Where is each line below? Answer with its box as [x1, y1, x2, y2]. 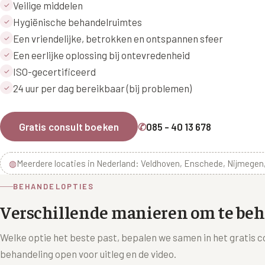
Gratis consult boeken [18, 120, 119, 132]
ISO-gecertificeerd [13, 66, 96, 77]
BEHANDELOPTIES [13, 181, 95, 191]
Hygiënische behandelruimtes [13, 16, 142, 28]
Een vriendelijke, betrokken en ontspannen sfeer [13, 33, 223, 44]
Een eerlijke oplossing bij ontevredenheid [13, 49, 190, 61]
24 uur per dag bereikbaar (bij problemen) [13, 82, 192, 94]
